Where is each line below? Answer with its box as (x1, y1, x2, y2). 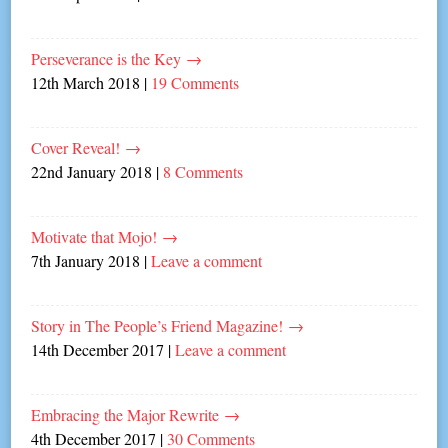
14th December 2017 (31, 338, 165, 360)
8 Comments (163, 160, 244, 182)
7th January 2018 (31, 249, 141, 271)
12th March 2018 (31, 71, 141, 93)
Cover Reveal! (31, 136, 126, 158)
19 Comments (151, 71, 240, 93)
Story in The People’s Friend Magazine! (31, 314, 289, 336)
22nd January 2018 (31, 160, 153, 182)
